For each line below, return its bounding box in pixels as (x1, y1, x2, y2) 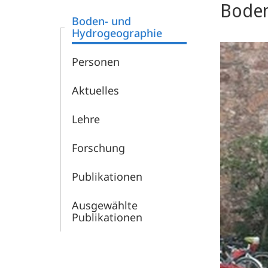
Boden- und (72, 14, 131, 28)
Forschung (72, 141, 125, 155)
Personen (72, 54, 120, 69)
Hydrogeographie (72, 26, 162, 40)
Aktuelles (72, 83, 119, 98)
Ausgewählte (72, 198, 138, 212)
